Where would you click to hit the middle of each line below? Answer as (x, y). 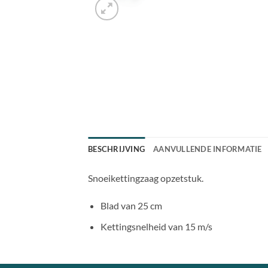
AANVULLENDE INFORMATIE (208, 149)
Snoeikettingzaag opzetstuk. (146, 178)
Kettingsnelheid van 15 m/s (156, 226)
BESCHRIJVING (117, 149)
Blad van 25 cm (131, 206)
